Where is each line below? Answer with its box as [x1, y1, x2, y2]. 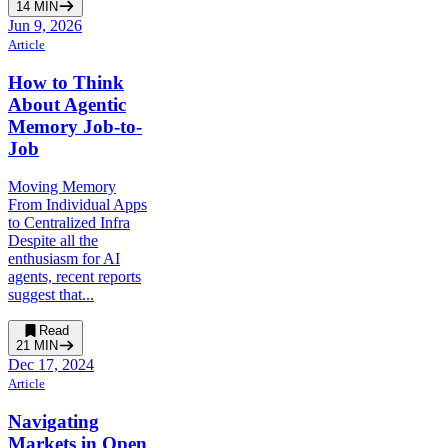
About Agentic [8, 93, 126, 115]
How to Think [8, 71, 124, 93]
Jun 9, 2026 [8, 17, 82, 34]
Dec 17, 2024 [8, 356, 94, 374]
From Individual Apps [8, 196, 147, 214]
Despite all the [8, 232, 98, 250]
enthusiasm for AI [8, 250, 120, 268]
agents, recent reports [8, 268, 141, 286]
